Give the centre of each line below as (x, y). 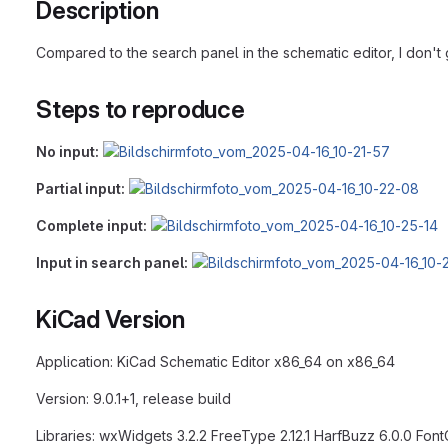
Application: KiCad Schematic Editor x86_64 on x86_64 (215, 361)
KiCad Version (110, 319)
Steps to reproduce (140, 109)
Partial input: (80, 188)
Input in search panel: (112, 262)
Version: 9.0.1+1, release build (133, 398)
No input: (67, 151)
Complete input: (91, 225)
